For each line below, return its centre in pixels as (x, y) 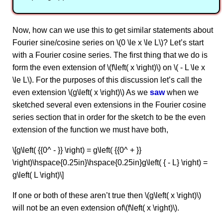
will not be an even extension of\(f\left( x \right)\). (96, 208)
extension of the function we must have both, (90, 130)
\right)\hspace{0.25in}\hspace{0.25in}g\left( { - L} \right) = (110, 163)
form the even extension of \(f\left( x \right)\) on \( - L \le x (109, 68)
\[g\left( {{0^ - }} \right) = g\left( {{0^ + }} (77, 150)
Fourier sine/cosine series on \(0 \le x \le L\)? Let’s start (108, 43)
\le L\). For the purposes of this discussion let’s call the (107, 80)
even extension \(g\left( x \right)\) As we (81, 93)
